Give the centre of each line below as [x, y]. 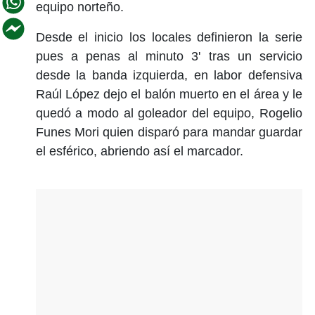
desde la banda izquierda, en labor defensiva [169, 75]
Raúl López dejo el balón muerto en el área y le [169, 94]
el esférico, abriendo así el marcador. [139, 151]
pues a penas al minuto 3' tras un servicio [169, 56]
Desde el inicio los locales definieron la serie [169, 37]
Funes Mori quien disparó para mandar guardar [169, 132]
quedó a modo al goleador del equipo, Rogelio [169, 113]
